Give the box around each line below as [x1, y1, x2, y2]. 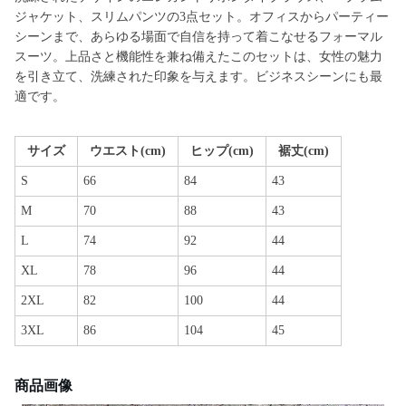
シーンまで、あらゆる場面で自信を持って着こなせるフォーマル [14, 30, 382, 43]
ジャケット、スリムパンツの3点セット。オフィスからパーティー [14, 10, 389, 24]
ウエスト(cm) [90, 144, 166, 158]
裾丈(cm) [278, 144, 329, 158]
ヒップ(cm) [190, 144, 254, 158]
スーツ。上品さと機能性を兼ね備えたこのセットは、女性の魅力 [14, 50, 382, 63]
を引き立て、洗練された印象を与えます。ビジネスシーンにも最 [14, 70, 382, 83]
